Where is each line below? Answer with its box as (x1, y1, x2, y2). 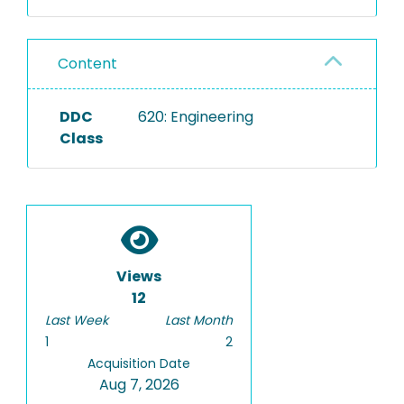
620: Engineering (137, 106, 253, 127)
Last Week (45, 311, 108, 329)
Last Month (165, 311, 233, 329)
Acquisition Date (87, 354, 190, 372)
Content (58, 53, 117, 74)
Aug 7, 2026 (98, 374, 179, 395)
